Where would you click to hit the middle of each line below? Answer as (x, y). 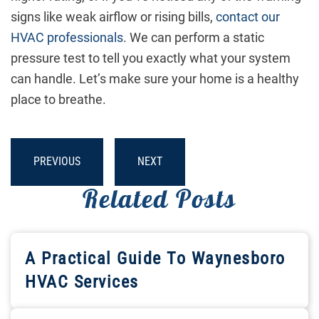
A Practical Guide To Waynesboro (155, 259)
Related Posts (159, 203)
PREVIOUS (57, 162)
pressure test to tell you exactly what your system (151, 58)
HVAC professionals (67, 38)
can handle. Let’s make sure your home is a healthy (155, 79)
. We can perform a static (194, 38)
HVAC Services (82, 282)
